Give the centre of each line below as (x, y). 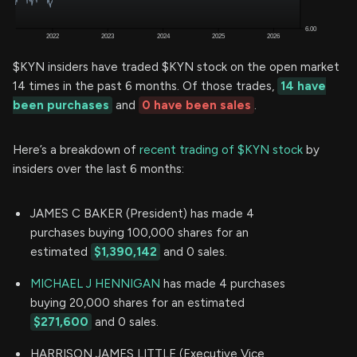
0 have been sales (196, 105)
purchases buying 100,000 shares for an (139, 232)
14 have (303, 86)
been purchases (61, 105)
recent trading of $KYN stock (221, 149)
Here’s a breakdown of (76, 149)
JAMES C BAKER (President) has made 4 (142, 213)
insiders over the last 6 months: (98, 169)
